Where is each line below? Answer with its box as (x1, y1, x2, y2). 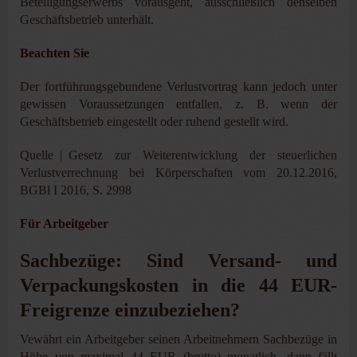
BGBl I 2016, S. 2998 (20, 182, 131, 197)
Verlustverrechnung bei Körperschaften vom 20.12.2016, (20, 165, 337, 179)
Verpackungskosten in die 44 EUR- (20, 274, 337, 296)
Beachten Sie (20, 45, 89, 60)
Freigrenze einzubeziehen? (20, 299, 240, 320)
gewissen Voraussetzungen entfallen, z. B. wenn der (20, 96, 337, 111)
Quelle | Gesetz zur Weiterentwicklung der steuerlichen (20, 147, 337, 162)
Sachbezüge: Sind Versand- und (20, 249, 337, 271)
